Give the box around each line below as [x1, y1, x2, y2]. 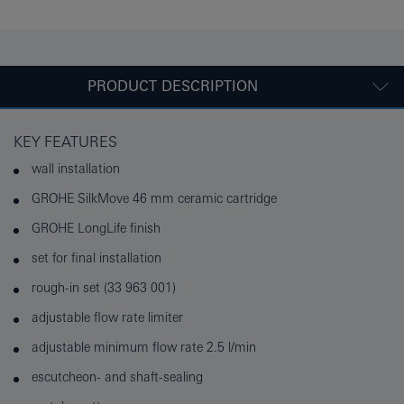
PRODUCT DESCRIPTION [87, 78, 258, 96]
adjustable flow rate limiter [32, 310, 183, 326]
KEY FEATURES [14, 133, 117, 151]
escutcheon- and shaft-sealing [32, 370, 203, 385]
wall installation [32, 161, 120, 177]
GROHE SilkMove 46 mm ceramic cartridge [32, 191, 277, 207]
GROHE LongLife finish [32, 221, 161, 236]
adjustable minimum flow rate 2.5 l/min [32, 340, 256, 355]
